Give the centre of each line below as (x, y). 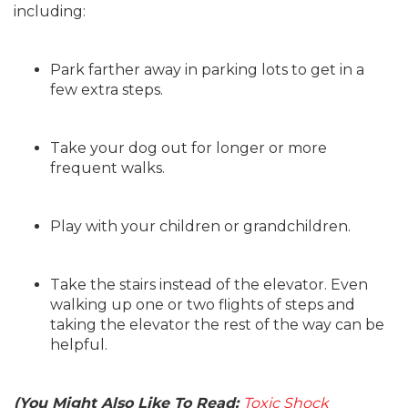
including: (50, 11)
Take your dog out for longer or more (189, 148)
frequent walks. (107, 168)
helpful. (79, 345)
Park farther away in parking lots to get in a (207, 70)
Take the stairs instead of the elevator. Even (209, 285)
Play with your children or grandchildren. (200, 226)
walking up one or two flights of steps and (203, 305)
